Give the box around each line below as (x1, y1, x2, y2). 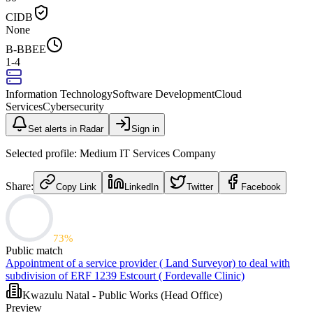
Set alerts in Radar (28, 123, 103, 134)
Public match (6, 244, 63, 256)
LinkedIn (124, 181, 159, 192)
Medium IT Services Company (80, 147, 216, 159)
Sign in (131, 123, 159, 134)
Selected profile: (6, 147, 80, 159)
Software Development (112, 87, 214, 100)
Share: (6, 180, 34, 192)
